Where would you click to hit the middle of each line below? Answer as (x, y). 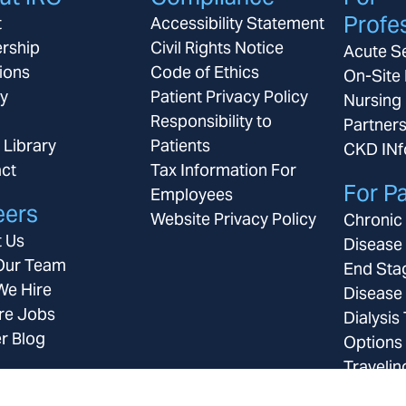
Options (373, 343)
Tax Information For (223, 170)
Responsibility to (211, 121)
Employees (191, 195)
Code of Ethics (204, 72)
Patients (180, 146)
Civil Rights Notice (217, 48)
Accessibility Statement (237, 24)
